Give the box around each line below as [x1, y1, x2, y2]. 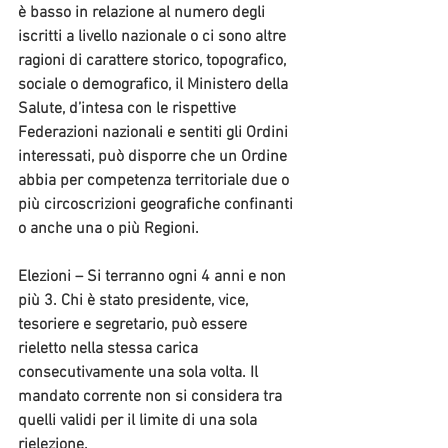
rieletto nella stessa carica [18, 339, 202, 360]
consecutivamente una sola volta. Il [18, 363, 262, 384]
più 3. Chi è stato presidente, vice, [18, 291, 252, 312]
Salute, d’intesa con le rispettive [18, 99, 240, 120]
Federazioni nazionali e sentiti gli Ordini [18, 123, 292, 144]
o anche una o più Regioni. [18, 219, 199, 240]
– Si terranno [71, 267, 168, 288]
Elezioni [18, 267, 71, 288]
